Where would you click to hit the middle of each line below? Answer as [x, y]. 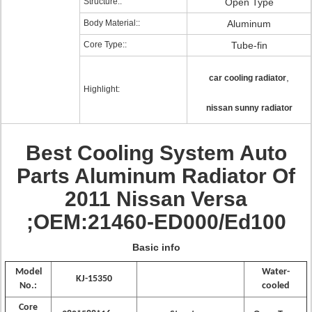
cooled [275, 286]
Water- [275, 272]
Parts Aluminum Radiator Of [156, 176]
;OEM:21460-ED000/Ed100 [156, 222]
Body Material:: [112, 23]
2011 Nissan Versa [156, 199]
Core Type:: [105, 45]
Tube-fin [249, 45]
